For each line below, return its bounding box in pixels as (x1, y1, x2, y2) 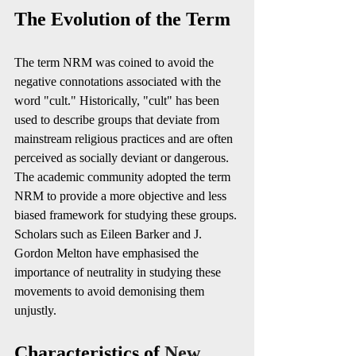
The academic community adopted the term (14, 170, 234, 184)
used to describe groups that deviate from (14, 113, 222, 126)
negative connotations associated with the (14, 75, 224, 88)
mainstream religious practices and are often (14, 132, 236, 145)
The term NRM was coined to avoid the (14, 56, 217, 69)
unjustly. (14, 304, 60, 317)
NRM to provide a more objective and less (14, 189, 230, 203)
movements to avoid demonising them (14, 284, 207, 298)
